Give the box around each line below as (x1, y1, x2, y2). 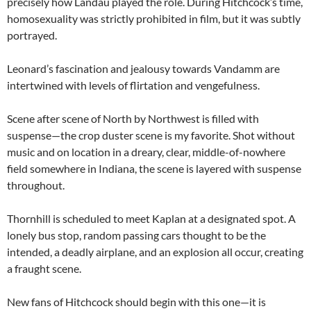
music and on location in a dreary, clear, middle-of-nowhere (7, 145, 285, 158)
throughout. (7, 178, 65, 192)
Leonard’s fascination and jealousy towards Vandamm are (7, 62, 280, 75)
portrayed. (7, 28, 57, 42)
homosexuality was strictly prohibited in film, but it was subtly (7, 12, 301, 25)
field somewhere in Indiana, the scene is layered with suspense (7, 162, 301, 175)
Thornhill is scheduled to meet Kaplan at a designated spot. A (7, 212, 296, 225)
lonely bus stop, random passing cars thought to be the (7, 228, 266, 242)
